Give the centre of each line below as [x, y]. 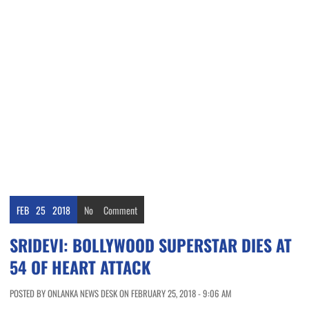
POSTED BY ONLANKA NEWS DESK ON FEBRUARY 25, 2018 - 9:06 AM [121, 293]
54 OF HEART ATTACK [80, 267]
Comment [120, 210]
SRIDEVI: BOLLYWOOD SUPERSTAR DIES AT [151, 245]
